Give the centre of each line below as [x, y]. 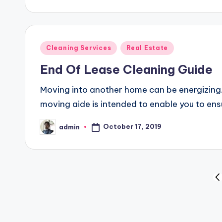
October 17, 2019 [132, 127]
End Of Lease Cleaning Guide [126, 69]
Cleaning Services [79, 48]
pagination [74, 206]
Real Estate [147, 48]
